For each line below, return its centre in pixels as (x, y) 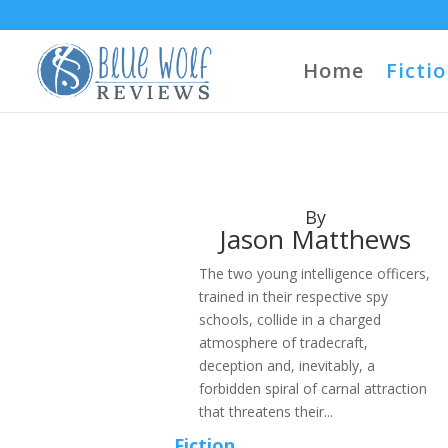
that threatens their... (266, 411)
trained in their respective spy (294, 296)
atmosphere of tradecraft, (284, 342)
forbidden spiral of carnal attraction (313, 388)
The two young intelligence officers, (315, 273)
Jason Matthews (315, 239)
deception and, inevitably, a (287, 365)
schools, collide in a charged (290, 319)
